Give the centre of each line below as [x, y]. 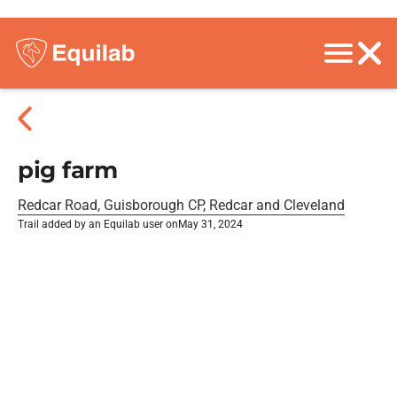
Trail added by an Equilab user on [98, 224]
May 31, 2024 [210, 224]
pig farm [68, 170]
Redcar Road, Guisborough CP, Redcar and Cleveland [181, 205]
